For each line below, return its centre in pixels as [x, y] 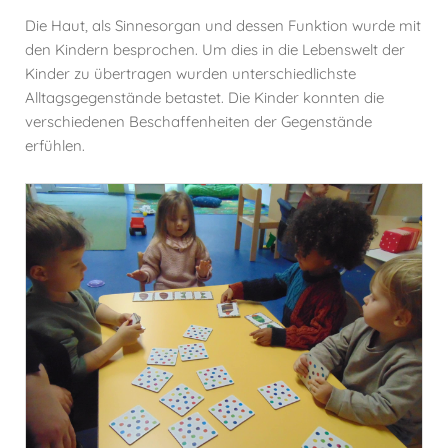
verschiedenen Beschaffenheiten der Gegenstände [198, 121]
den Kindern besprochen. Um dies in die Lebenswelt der [215, 49]
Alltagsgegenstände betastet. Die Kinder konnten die [204, 97]
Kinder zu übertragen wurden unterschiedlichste [190, 73]
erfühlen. [55, 145]
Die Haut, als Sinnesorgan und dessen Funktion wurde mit [223, 25]
